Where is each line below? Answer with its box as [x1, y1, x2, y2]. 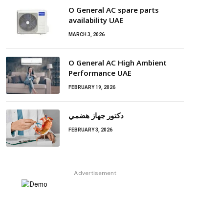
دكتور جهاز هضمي [68, 110, 124, 121]
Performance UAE [68, 68, 131, 78]
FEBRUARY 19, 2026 [68, 85, 115, 90]
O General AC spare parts [68, 5, 159, 15]
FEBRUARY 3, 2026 [68, 127, 112, 133]
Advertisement [73, 170, 116, 177]
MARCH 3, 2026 [68, 32, 105, 38]
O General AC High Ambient [68, 58, 167, 68]
